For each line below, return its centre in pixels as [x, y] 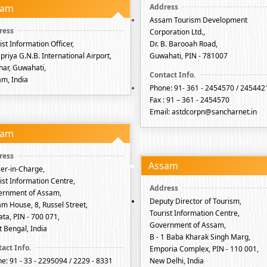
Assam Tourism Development [198, 20]
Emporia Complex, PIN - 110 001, [204, 249]
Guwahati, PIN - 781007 [189, 56]
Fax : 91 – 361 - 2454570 [190, 100]
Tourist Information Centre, [195, 213]
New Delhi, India [177, 261]
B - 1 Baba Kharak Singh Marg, [200, 237]
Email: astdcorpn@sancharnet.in [203, 112]
